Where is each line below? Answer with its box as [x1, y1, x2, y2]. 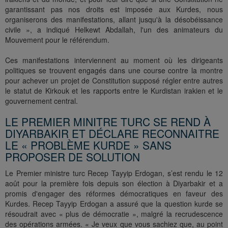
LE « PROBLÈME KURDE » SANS [5, 137, 172, 153]
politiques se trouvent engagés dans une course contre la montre [5, 65, 223, 76]
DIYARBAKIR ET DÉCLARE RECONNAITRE [5, 126, 219, 141]
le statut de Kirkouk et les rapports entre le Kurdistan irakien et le [5, 85, 223, 96]
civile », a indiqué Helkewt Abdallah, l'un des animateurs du [5, 24, 223, 35]
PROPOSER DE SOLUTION [5, 149, 140, 165]
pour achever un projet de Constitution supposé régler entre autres [5, 75, 223, 86]
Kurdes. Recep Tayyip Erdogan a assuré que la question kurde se [5, 198, 223, 209]
